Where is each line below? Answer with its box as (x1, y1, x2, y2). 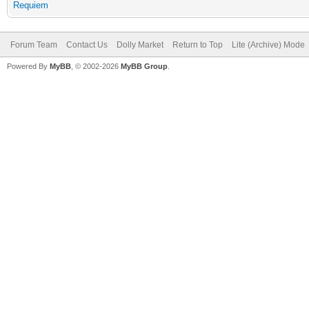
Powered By (7, 62, 50, 70)
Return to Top (172, 40, 223, 50)
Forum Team (10, 40, 57, 50)
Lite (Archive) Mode (232, 40, 305, 50)
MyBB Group (121, 62, 168, 70)
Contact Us (66, 40, 108, 50)
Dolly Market (117, 40, 163, 50)
